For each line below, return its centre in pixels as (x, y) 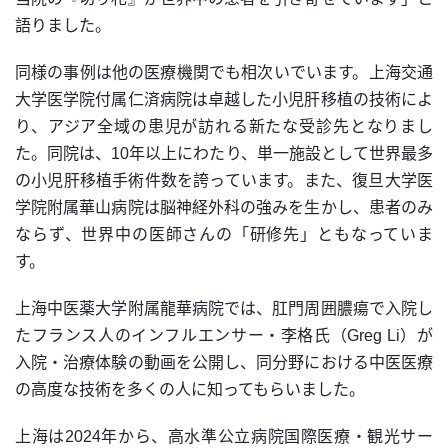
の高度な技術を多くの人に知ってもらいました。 (190, 390)
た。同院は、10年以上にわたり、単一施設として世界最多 (224, 154)
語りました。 (63, 26)
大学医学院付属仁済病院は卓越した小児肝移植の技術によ (224, 100)
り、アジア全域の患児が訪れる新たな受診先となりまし (224, 127)
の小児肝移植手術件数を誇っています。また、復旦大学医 (224, 181)
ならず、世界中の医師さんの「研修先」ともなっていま (224, 235)
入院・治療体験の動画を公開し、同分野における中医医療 (224, 363)
